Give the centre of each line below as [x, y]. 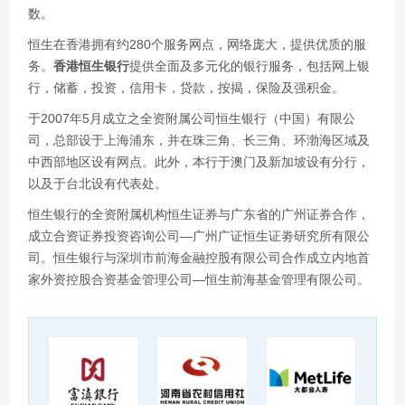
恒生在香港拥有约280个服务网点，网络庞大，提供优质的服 [198, 45]
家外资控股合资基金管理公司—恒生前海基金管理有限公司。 [199, 280]
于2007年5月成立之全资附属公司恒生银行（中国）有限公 [192, 119]
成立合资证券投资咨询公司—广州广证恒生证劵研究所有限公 [199, 236]
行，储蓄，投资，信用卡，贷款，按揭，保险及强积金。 [187, 88]
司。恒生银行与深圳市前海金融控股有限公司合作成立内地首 [199, 258]
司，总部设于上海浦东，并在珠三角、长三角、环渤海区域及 [199, 141]
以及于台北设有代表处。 [98, 184]
